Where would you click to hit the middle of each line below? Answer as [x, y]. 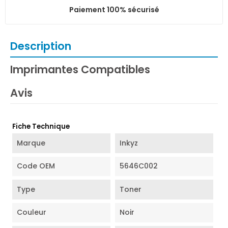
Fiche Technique [41, 127]
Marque [31, 143]
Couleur [32, 212]
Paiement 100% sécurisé [114, 9]
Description [41, 46]
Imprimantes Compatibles [80, 69]
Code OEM [36, 166]
